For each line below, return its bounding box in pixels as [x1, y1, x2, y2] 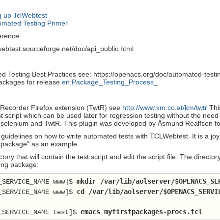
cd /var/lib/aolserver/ [73, 187, 163, 195]
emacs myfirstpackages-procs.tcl [81, 207, 202, 216]
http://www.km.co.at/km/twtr [122, 103, 207, 111]
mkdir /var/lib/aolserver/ [73, 177, 175, 185]
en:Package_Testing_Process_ [62, 78, 158, 86]
